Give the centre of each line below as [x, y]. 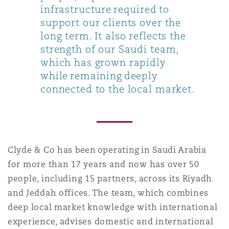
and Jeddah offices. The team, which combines [108, 193]
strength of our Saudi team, [110, 49]
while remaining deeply [99, 75]
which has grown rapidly [103, 62]
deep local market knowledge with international [113, 207]
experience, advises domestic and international [111, 221]
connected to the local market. [118, 89]
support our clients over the [111, 22]
